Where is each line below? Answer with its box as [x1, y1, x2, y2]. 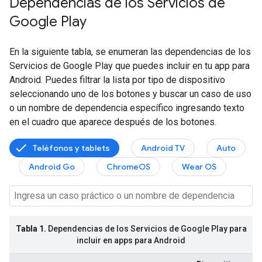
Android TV [141, 143, 185, 153]
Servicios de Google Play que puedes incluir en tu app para [9, 60, 250, 71]
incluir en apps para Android [77, 236, 185, 245]
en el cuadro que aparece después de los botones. [9, 116, 216, 127]
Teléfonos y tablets [33, 143, 110, 153]
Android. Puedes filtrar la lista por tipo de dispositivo [9, 74, 225, 85]
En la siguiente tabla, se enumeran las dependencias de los [9, 46, 251, 57]
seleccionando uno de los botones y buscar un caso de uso [9, 88, 251, 99]
